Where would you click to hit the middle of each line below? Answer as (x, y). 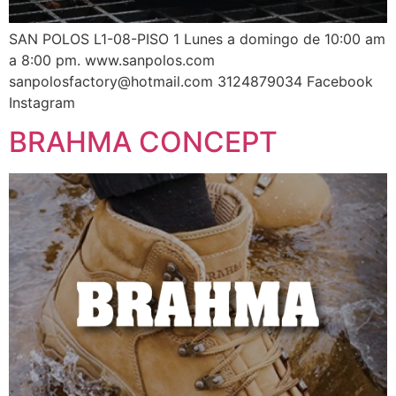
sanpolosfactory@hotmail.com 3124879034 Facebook (191, 81)
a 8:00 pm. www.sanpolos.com (112, 60)
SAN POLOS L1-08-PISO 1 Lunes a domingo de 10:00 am (197, 39)
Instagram (42, 103)
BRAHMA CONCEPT (143, 142)
